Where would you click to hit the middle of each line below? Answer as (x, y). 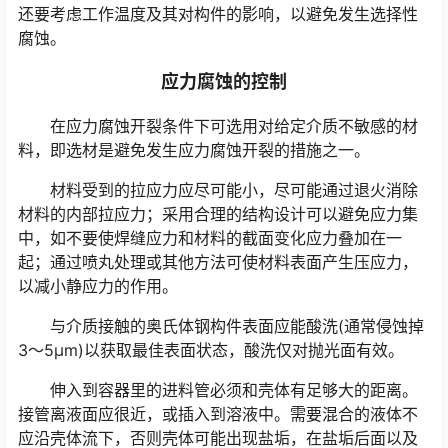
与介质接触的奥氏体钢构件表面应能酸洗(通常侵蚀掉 (237, 326)
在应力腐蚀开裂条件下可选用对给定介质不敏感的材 (234, 126)
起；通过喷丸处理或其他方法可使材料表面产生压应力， (218, 262)
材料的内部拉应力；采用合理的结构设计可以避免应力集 (218, 214)
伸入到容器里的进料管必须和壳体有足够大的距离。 (234, 390)
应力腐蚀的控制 (224, 82)
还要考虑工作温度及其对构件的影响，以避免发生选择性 (218, 14)
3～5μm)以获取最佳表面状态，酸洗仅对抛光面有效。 (211, 350)
